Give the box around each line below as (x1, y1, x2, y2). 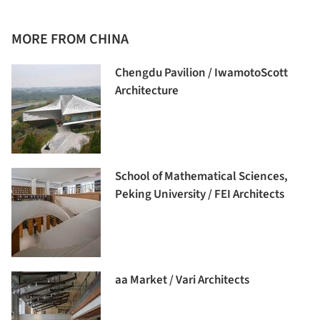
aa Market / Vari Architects (115, 271, 249, 289)
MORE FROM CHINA (11, 29, 129, 50)
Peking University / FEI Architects (115, 186, 284, 204)
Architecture (115, 82, 179, 100)
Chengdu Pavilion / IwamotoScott (115, 64, 288, 82)
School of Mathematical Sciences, (115, 168, 288, 186)
